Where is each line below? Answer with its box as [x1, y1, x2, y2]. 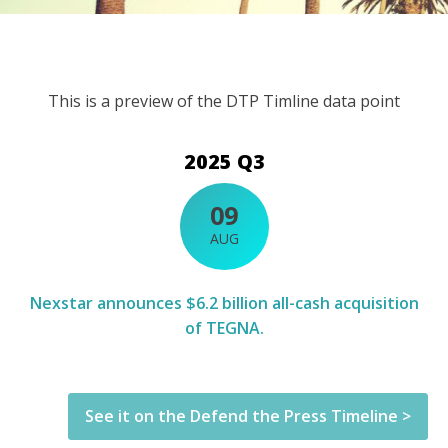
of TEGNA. [184, 317, 264, 340]
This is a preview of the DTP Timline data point [48, 90, 400, 113]
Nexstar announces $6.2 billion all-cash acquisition [29, 292, 419, 315]
